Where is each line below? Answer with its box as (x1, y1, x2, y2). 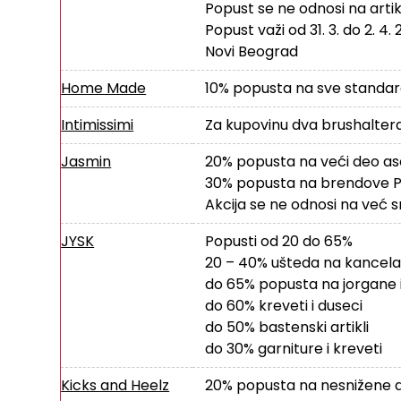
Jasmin (61, 150, 112, 172)
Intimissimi (61, 114, 134, 135)
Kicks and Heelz (61, 374, 170, 396)
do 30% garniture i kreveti (204, 337, 382, 359)
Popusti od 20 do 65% (204, 230, 353, 252)
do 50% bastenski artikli (204, 316, 369, 337)
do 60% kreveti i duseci (204, 294, 363, 316)
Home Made (61, 77, 147, 98)
